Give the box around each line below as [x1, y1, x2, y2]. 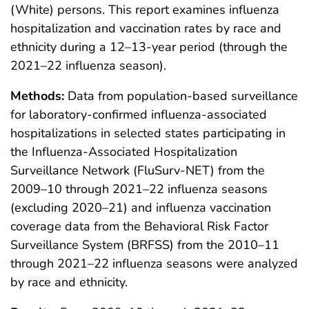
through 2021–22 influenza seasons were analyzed [10, 255, 298, 272]
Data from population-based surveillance [68, 87, 298, 104]
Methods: [10, 87, 68, 104]
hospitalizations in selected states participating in [10, 124, 286, 141]
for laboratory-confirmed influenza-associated [10, 106, 267, 123]
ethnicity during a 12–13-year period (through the [10, 38, 288, 55]
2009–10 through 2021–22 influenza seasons [10, 180, 268, 197]
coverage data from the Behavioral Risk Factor [10, 217, 268, 235]
